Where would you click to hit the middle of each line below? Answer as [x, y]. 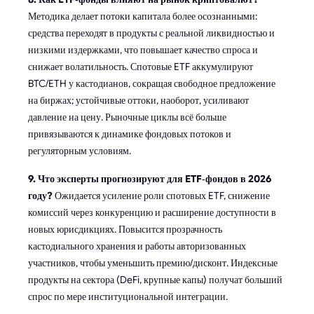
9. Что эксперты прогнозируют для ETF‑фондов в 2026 [150, 178]
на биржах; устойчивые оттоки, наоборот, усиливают [138, 100]
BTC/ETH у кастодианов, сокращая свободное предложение [152, 83]
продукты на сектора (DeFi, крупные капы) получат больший [155, 279]
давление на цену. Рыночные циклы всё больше [127, 117]
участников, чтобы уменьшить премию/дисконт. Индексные [153, 262]
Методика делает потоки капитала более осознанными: [143, 16]
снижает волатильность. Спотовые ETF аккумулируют [141, 66]
